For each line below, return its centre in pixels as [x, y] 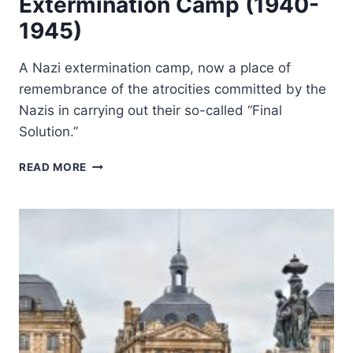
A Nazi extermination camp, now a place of [155, 68]
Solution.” [48, 132]
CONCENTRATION [137, 229]
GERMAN [111, 196]
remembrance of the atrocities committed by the [173, 89]
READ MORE [53, 167]
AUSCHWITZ [122, 163]
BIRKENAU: [117, 180]
